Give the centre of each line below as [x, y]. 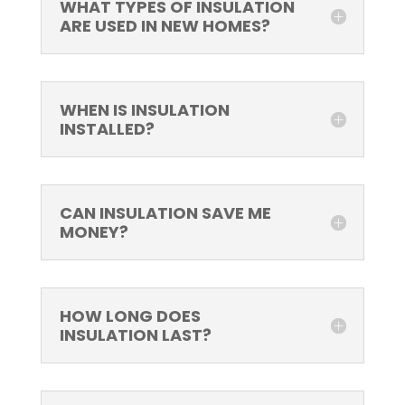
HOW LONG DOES [130, 316]
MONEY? [94, 232]
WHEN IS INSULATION [144, 110]
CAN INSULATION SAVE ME [165, 213]
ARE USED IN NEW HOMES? [165, 26]
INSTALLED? [107, 129]
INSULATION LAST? [135, 335]
